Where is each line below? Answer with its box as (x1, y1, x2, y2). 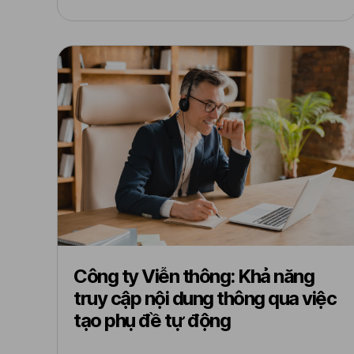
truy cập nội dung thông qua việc (73, 287, 336, 310)
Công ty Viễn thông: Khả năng (73, 265, 314, 288)
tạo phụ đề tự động (73, 309, 230, 332)
